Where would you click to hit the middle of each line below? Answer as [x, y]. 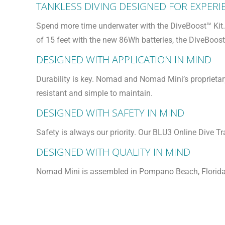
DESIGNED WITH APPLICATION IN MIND [124, 60]
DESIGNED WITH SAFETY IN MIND [110, 113]
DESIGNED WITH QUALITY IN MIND [113, 152]
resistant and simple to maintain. [94, 93]
